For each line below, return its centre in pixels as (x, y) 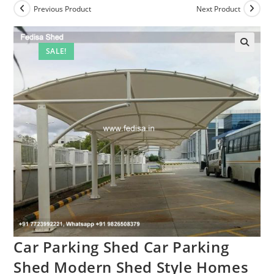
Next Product (218, 9)
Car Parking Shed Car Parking (121, 246)
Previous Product (63, 9)
